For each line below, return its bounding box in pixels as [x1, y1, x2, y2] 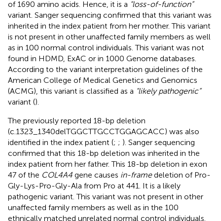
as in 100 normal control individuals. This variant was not [8, 42, 204, 52]
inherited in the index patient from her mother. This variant [8, 21, 211, 31]
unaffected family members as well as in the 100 [8, 202, 179, 212]
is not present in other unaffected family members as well [8, 32, 211, 41]
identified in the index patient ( [8, 137, 113, 147]
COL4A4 [41, 170, 73, 180]
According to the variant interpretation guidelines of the [8, 64, 203, 74]
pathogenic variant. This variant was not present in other [8, 191, 203, 201]
